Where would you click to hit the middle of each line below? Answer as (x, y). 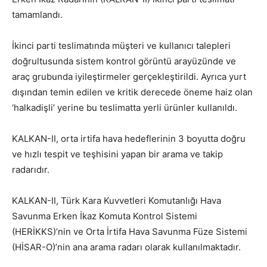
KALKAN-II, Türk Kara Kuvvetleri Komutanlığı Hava (117, 201)
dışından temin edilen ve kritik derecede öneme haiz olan (132, 92)
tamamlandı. (37, 15)
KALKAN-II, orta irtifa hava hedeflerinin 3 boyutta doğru (129, 139)
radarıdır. (31, 170)
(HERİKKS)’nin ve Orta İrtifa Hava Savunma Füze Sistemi (130, 232)
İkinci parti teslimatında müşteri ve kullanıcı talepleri (121, 46)
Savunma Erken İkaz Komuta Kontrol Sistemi (105, 216)
